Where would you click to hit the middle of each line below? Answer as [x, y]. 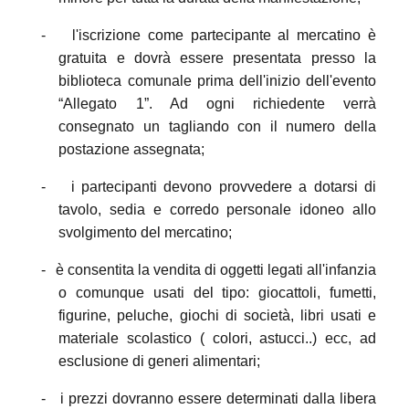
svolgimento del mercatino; [146, 232]
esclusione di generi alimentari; [160, 361]
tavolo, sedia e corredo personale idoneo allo [217, 209]
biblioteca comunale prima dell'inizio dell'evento [217, 80]
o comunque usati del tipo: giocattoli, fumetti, [217, 292]
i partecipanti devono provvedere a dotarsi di [224, 186]
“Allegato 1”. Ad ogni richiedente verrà [217, 103]
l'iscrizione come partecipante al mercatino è [224, 35]
